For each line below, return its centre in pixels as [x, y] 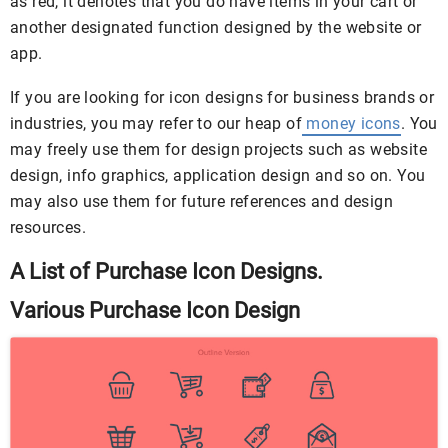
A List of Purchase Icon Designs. [166, 271]
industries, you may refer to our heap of [156, 123]
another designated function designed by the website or [216, 27]
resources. [48, 227]
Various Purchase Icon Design [155, 310]
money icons [351, 123]
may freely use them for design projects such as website [218, 149]
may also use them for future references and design [201, 201]
